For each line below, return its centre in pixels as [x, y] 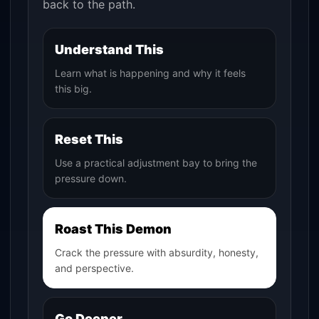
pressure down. [91, 179]
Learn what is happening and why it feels [151, 73]
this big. [74, 89]
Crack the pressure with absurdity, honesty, [157, 253]
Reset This [89, 140]
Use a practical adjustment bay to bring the [156, 163]
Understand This [110, 50]
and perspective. [95, 268]
